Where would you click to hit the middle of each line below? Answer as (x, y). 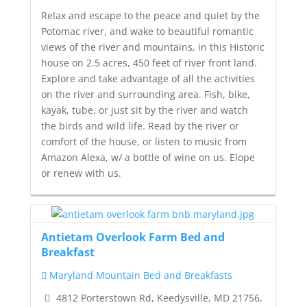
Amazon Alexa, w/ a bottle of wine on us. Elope (148, 158)
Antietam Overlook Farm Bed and (133, 237)
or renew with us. (81, 173)
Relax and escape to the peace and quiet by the (150, 16)
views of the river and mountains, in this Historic (152, 47)
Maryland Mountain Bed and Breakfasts (139, 275)
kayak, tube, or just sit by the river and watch (144, 110)
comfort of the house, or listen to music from (144, 142)
